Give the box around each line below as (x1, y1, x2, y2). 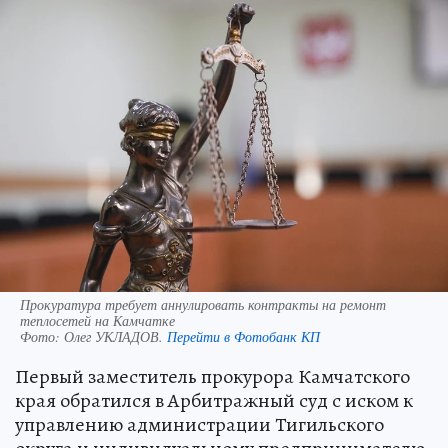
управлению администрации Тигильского (15, 410, 384, 438)
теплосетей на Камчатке (20, 310, 175, 330)
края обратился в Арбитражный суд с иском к (15, 386, 413, 414)
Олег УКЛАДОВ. (64, 326, 167, 346)
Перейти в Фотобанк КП (167, 326, 320, 346)
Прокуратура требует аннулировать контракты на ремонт (20, 294, 386, 314)
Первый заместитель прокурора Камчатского (15, 362, 410, 390)
